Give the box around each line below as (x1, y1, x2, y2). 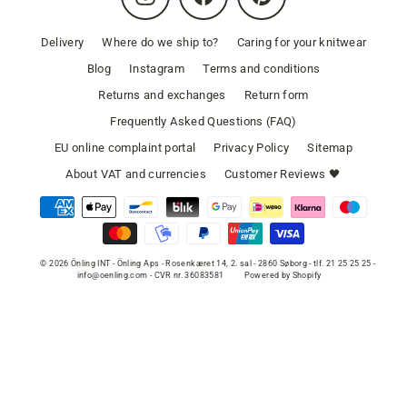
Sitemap (307, 141, 352, 155)
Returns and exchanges (98, 88, 226, 103)
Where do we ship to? (102, 35, 219, 50)
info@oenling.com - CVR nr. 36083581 (76, 271, 226, 281)
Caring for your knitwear (236, 35, 367, 50)
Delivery (40, 35, 84, 50)
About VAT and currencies (65, 167, 207, 182)
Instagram (128, 62, 185, 76)
